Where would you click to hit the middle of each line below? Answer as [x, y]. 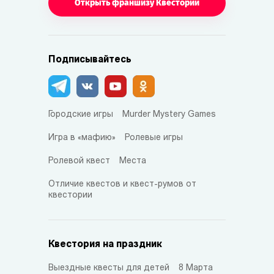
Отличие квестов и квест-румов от [122, 184]
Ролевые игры [154, 138]
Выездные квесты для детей [109, 268]
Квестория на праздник [105, 244]
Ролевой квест [79, 161]
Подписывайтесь [90, 60]
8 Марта [196, 268]
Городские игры [81, 114]
